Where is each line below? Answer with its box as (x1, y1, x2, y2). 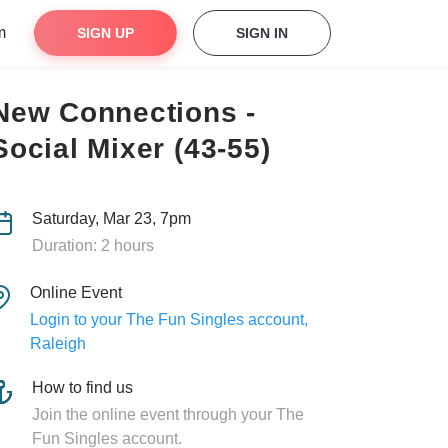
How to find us (32, 379, 133, 396)
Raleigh (29, 335, 86, 352)
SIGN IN (236, 25, 288, 41)
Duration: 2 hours (31, 237, 154, 254)
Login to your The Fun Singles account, (29, 311, 308, 328)
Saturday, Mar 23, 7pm (31, 210, 191, 227)
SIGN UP (77, 25, 134, 41)
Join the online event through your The (32, 406, 304, 423)
